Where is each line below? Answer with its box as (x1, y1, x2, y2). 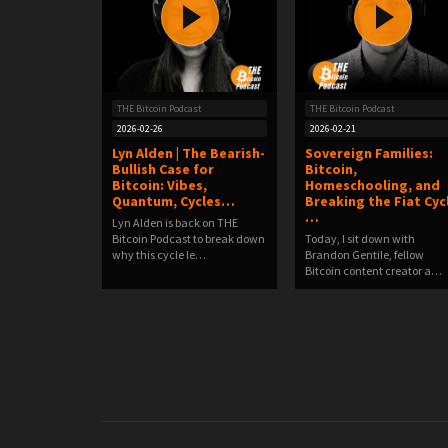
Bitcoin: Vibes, (112, 176, 207, 194)
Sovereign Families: (305, 144, 433, 162)
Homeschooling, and (305, 176, 440, 194)
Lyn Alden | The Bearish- (112, 144, 265, 162)
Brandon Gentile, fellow (305, 247, 424, 262)
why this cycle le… (112, 247, 206, 262)
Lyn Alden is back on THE (112, 215, 238, 230)
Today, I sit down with (305, 231, 415, 246)
